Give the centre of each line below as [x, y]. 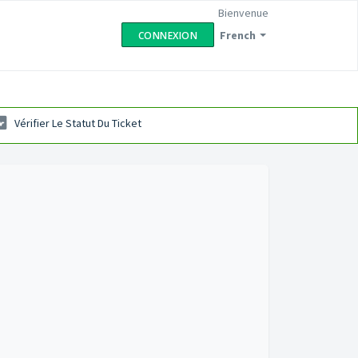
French [238, 35]
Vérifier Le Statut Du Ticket [78, 123]
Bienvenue [243, 13]
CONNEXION [167, 36]
